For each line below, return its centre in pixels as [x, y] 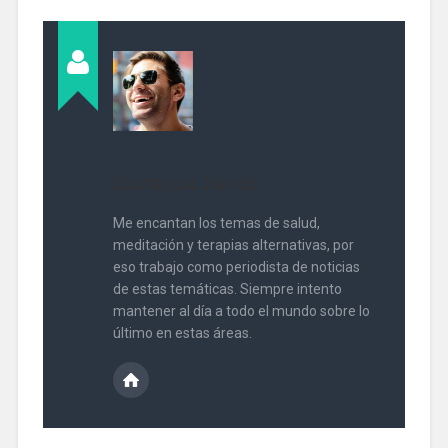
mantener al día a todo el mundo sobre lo [241, 310]
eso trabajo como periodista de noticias [236, 266]
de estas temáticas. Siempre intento [227, 288]
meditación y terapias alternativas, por [233, 244]
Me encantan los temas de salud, [216, 222]
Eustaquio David [183, 183]
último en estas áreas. [182, 332]
